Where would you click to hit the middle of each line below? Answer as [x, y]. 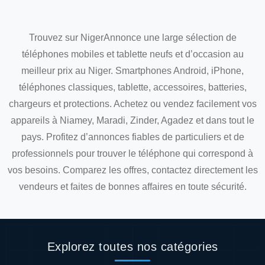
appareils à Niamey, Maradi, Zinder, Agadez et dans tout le [132, 120]
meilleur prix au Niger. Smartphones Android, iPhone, [132, 71]
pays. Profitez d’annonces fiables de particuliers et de [132, 137]
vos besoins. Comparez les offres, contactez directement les [132, 170]
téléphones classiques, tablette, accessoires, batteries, [132, 87]
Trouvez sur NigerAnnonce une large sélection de [132, 38]
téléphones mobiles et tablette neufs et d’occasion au [132, 54]
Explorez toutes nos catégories [132, 247]
